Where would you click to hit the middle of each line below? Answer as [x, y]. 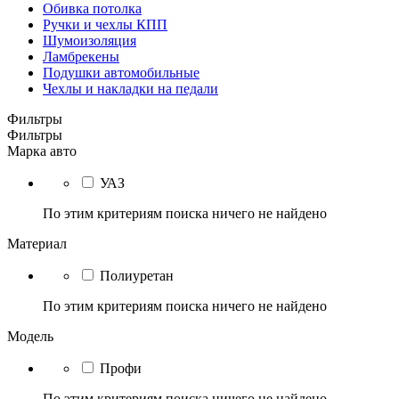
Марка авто [42, 151]
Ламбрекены [81, 57]
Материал [37, 244]
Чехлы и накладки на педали [130, 89]
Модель [30, 336]
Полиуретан [137, 276]
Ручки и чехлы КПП [105, 24]
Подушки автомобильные [121, 73]
